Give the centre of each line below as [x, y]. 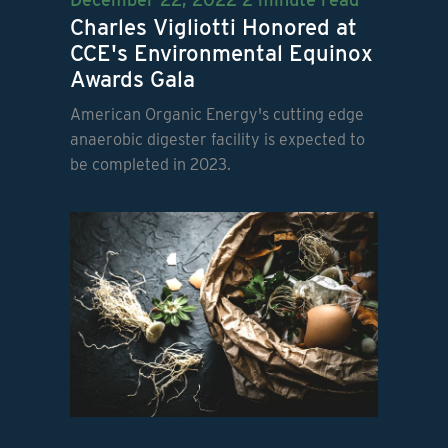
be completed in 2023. [150, 165]
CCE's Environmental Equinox [221, 53]
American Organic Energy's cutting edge [216, 115]
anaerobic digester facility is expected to [217, 140]
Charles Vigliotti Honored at [213, 27]
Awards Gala [132, 79]
